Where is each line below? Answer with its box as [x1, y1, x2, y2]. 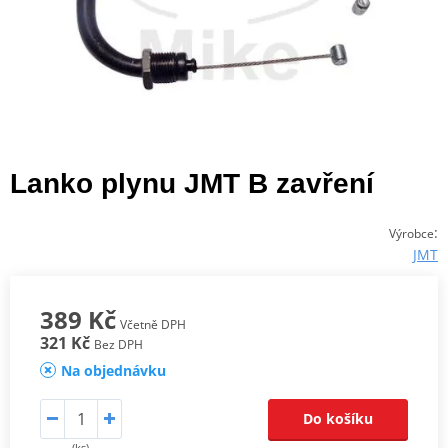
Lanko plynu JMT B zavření [10, 167, 374, 199]
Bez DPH [94, 335, 143, 353]
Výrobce [389, 224, 434, 242]
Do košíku [303, 408, 373, 428]
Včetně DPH [120, 315, 186, 333]
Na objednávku [61, 360, 166, 380]
